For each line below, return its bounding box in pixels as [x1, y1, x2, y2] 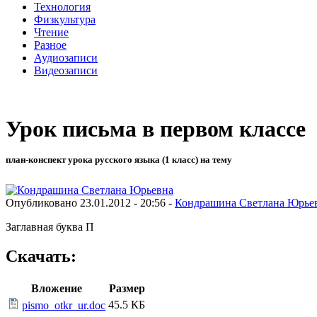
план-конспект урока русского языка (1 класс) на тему [6, 154, 232, 166]
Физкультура [34, 13, 96, 25]
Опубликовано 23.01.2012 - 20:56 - [6, 196, 175, 209]
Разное [34, 38, 67, 51]
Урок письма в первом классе [6, 116, 306, 142]
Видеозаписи [34, 64, 98, 76]
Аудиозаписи [34, 51, 98, 64]
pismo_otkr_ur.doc [22, 299, 105, 312]
